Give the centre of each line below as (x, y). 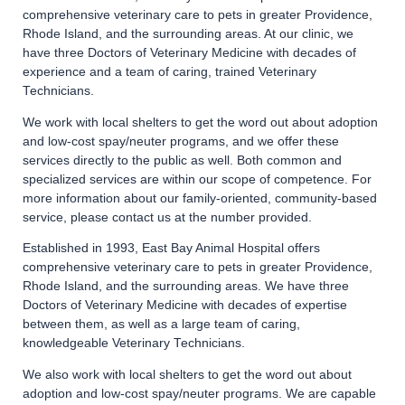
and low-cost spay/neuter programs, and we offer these (181, 141)
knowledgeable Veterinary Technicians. (134, 343)
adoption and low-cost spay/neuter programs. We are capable (199, 393)
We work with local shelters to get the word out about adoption (200, 122)
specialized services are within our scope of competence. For (197, 179)
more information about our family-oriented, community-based (200, 198)
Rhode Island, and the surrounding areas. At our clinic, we (188, 34)
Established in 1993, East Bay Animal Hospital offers (171, 248)
